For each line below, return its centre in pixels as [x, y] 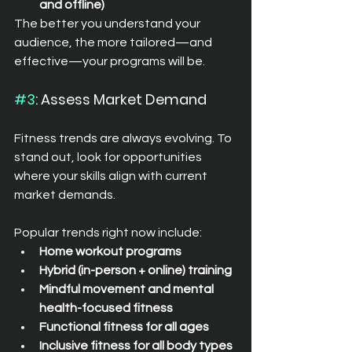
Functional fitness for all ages [124, 326]
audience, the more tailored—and [114, 42]
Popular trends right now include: [108, 232]
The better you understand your [108, 23]
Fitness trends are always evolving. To [124, 138]
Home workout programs [110, 251]
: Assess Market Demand [121, 99]
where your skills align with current [112, 176]
